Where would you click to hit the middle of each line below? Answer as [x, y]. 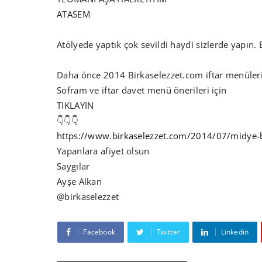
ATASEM [73, 14]
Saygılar [73, 166]
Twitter [168, 232]
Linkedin [235, 232]
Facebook [99, 232]
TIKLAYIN [77, 106]
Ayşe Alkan [79, 182]
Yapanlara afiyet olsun [103, 151]
